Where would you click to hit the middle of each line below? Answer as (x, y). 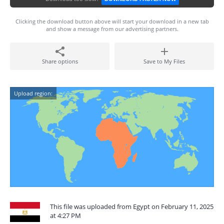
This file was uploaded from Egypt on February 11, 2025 (132, 206)
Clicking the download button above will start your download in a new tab (112, 21)
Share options (60, 61)
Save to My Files (164, 61)
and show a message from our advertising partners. (112, 29)
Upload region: (33, 93)
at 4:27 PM (65, 215)
